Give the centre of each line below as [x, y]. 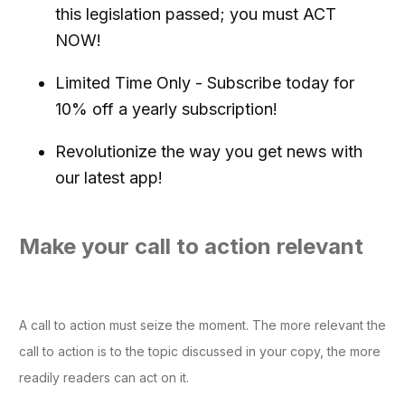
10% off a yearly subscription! [166, 109]
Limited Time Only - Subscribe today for [205, 83]
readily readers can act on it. [106, 378]
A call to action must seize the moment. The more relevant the [202, 325]
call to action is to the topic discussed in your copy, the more [200, 352]
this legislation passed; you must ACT [196, 14]
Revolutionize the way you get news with [209, 152]
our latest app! [111, 178]
